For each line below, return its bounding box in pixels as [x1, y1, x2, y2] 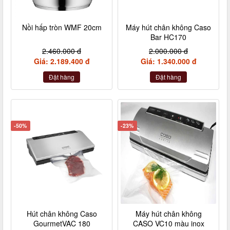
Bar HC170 [150, 31, 186, 42]
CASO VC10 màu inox [132, 218, 204, 229]
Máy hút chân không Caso [126, 22, 211, 32]
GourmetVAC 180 [33, 218, 90, 229]
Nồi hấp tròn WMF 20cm [22, 22, 102, 32]
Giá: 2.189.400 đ [33, 55, 90, 66]
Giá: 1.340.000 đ [140, 55, 197, 66]
